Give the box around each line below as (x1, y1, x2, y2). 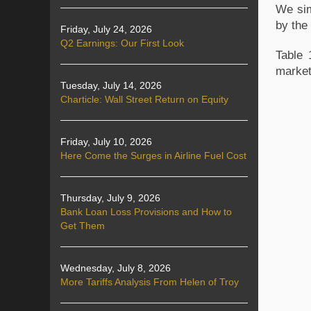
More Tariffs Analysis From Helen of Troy (60, 276, 239, 287)
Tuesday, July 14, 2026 (60, 80, 162, 91)
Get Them (60, 220, 105, 231)
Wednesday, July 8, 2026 (60, 262, 171, 274)
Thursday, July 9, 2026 (60, 192, 160, 203)
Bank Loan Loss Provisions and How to (60, 206, 232, 217)
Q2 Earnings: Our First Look (60, 37, 184, 49)
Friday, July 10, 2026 (60, 136, 152, 147)
